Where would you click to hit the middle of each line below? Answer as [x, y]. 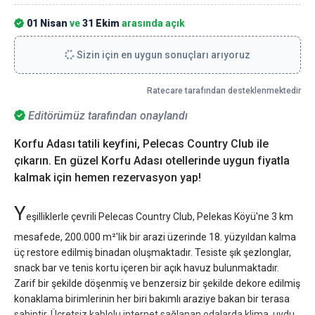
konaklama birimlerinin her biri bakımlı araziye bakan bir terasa [152, 298]
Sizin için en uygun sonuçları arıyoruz [162, 54]
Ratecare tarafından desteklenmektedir [224, 90]
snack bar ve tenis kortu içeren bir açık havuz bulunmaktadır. [147, 268]
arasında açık [152, 23]
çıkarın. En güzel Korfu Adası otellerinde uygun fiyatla [152, 160]
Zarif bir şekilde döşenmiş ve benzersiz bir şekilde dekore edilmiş [157, 283]
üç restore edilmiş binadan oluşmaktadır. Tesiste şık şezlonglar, [153, 252]
